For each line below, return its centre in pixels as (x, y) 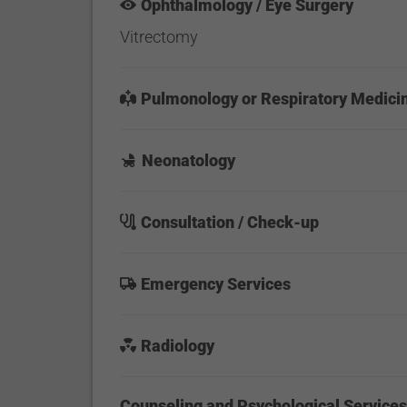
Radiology (178, 346)
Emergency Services (216, 284)
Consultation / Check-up (230, 222)
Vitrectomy (159, 37)
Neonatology (189, 160)
